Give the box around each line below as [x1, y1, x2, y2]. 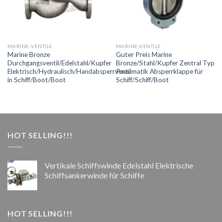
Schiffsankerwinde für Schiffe [45, 170, 144, 180]
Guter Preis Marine [115, 50, 172, 58]
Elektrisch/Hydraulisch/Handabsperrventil [7, 67, 131, 75]
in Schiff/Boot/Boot [7, 75, 66, 84]
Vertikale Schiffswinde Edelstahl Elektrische [45, 161, 193, 170]
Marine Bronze [7, 50, 50, 58]
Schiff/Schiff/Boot [115, 75, 169, 84]
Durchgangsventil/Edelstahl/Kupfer [7, 58, 111, 67]
